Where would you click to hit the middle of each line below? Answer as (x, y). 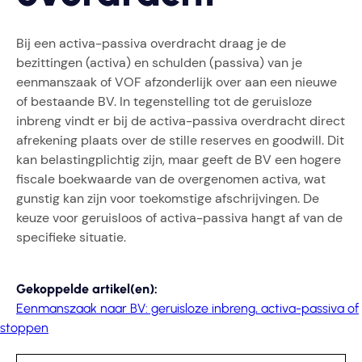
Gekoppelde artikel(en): (87, 289)
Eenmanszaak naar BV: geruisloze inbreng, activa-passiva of (187, 308)
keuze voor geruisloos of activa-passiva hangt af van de (179, 218)
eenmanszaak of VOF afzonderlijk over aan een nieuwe (177, 82)
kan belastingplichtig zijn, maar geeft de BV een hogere (179, 160)
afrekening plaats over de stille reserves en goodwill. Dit (180, 140)
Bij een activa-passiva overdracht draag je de (151, 43)
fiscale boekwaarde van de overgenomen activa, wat (171, 179)
